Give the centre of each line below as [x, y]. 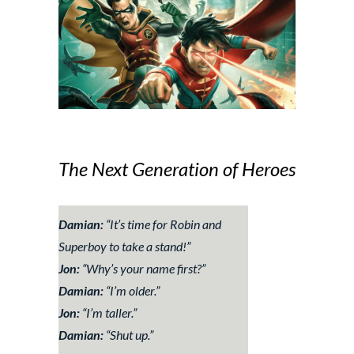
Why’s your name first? [144, 268]
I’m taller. [109, 312]
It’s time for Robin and [166, 224]
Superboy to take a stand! [122, 246]
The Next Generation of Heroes [177, 168]
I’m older [132, 290]
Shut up [129, 334]
